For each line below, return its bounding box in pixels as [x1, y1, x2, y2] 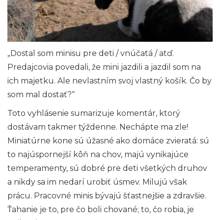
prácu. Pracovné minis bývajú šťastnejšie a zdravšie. [7, 191, 206, 200]
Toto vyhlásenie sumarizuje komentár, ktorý [7, 108, 180, 118]
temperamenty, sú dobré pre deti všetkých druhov [7, 163, 207, 173]
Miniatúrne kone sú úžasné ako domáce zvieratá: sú [7, 136, 209, 145]
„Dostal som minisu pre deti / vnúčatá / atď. [7, 48, 174, 58]
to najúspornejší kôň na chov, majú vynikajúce [7, 149, 189, 159]
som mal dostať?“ [7, 89, 75, 99]
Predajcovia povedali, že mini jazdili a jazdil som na [7, 62, 201, 72]
